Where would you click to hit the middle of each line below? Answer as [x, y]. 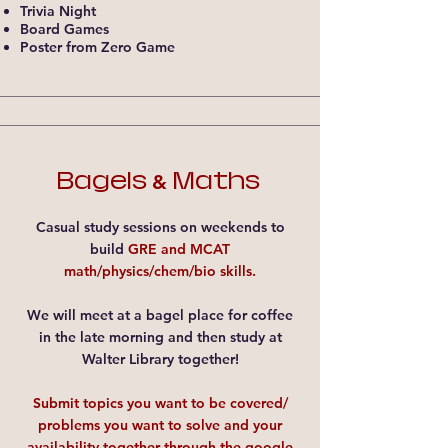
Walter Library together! [160, 359]
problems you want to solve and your [160, 425]
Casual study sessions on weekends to [160, 227]
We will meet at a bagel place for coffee [160, 315]
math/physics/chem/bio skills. [160, 271]
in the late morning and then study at [160, 337]
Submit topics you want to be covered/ [160, 403]
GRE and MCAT [179, 249]
